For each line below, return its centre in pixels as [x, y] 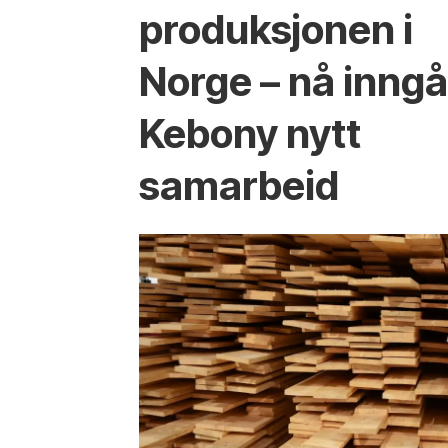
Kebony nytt [250, 133]
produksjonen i [276, 29]
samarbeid [239, 185]
